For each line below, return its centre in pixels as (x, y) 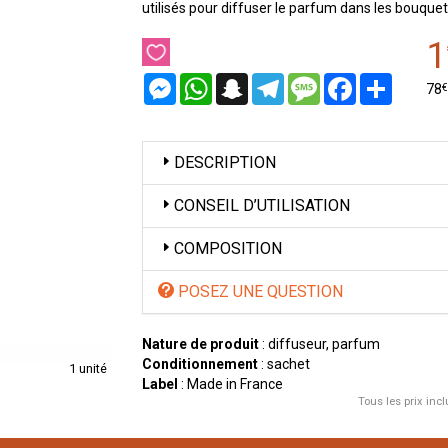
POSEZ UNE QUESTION (258, 291)
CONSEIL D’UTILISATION (261, 205)
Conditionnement (199, 364)
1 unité (87, 368)
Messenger (211, 81)
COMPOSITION (227, 248)
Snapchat (278, 81)
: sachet (283, 364)
